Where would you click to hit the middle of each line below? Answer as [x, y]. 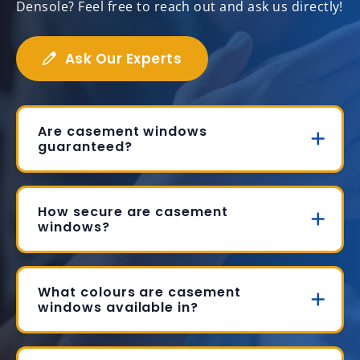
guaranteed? [85, 147]
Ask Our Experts [123, 59]
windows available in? [119, 308]
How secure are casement [133, 212]
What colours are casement [140, 292]
